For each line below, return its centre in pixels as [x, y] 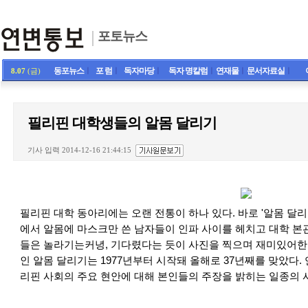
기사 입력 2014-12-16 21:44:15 [79, 150]
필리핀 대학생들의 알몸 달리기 [122, 123]
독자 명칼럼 [188, 71]
